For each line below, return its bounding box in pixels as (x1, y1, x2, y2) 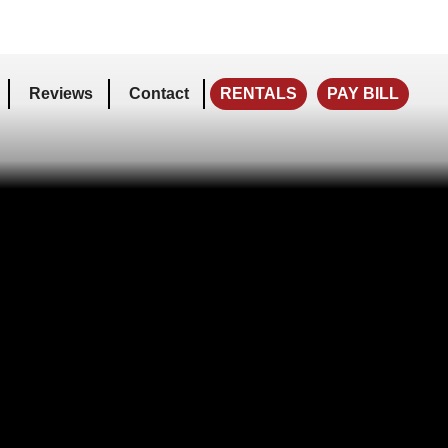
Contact (128, 85, 189, 103)
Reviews (29, 85, 94, 103)
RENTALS (220, 85, 298, 103)
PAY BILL (327, 85, 400, 103)
